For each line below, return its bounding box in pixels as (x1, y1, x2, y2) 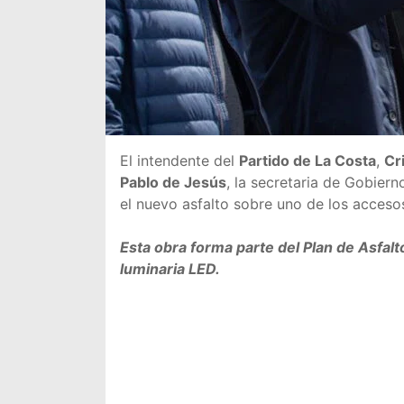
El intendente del (120, 151, 239, 170)
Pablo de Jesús (120, 173, 226, 191)
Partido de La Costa (239, 151, 376, 170)
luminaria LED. (120, 260, 220, 278)
